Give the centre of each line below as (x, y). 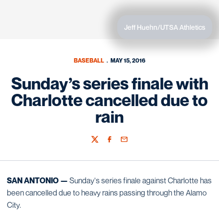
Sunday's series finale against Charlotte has (140, 180)
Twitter (101, 144)
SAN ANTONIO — (37, 180)
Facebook (120, 144)
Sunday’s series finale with (109, 83)
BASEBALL (89, 60)
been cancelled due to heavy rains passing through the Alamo (107, 193)
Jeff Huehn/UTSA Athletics (165, 27)
